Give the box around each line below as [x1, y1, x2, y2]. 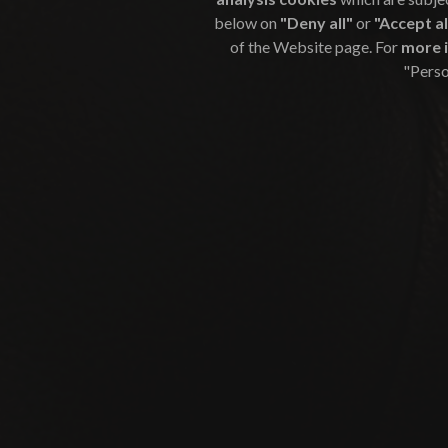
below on [214, 13, 280, 33]
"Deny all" [280, 13, 356, 33]
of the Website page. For [230, 37, 401, 57]
